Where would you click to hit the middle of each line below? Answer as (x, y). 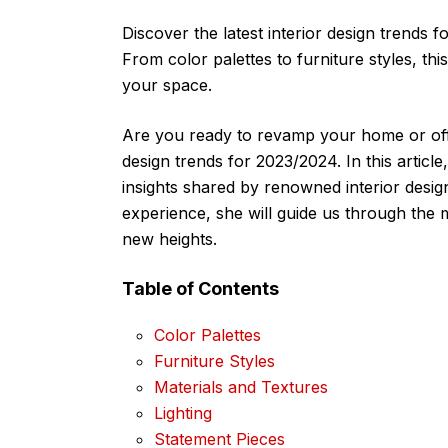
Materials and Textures (241, 386)
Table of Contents (200, 288)
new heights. (169, 238)
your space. (167, 84)
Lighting (183, 412)
